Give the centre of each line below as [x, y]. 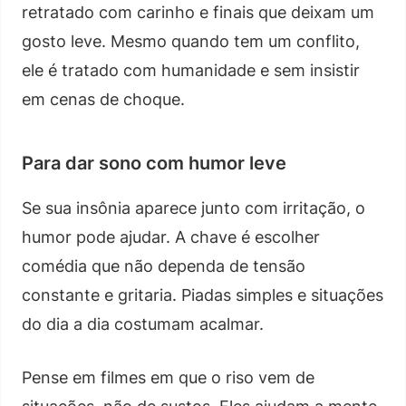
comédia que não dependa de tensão [164, 266]
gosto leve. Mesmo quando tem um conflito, [191, 41]
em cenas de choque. [103, 99]
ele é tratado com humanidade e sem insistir [191, 70]
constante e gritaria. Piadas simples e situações [203, 295]
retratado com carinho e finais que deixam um [198, 12]
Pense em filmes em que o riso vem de [168, 377]
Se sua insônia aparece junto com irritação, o [193, 208]
